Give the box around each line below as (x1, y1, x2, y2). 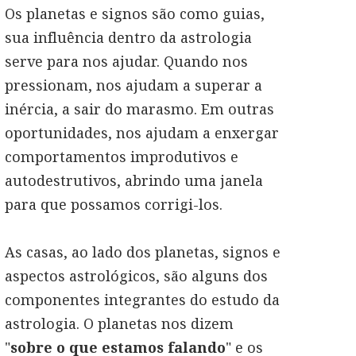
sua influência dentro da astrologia (5, 28, 252, 47)
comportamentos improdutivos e (5, 147, 238, 166)
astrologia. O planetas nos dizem (5, 314, 234, 333)
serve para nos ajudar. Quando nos (5, 52, 248, 71)
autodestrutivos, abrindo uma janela (5, 171, 263, 190)
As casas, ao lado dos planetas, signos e (5, 242, 281, 261)
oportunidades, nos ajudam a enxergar (5, 123, 279, 142)
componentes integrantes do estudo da (5, 290, 280, 309)
